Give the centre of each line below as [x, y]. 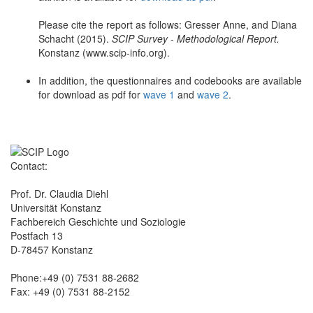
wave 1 [159, 94]
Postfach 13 [37, 235]
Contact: [29, 165]
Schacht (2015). [75, 38]
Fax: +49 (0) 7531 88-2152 [70, 291]
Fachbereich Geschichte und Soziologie [98, 221]
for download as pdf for [91, 94]
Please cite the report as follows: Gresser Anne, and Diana [168, 24]
